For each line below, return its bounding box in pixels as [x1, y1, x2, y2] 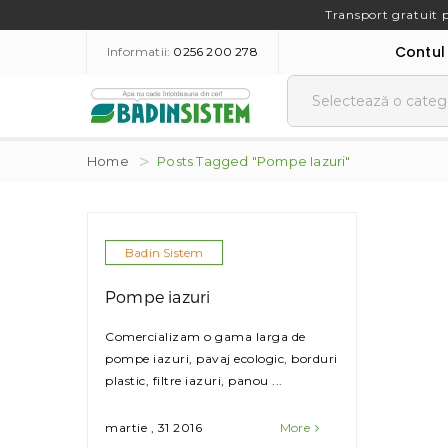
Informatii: [107, 44, 174, 59]
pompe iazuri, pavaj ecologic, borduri [105, 351, 338, 367]
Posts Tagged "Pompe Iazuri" [157, 152, 351, 169]
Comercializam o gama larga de [105, 329, 306, 345]
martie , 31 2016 [105, 420, 202, 436]
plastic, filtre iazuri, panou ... [105, 373, 283, 389]
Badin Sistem [125, 245, 204, 261]
